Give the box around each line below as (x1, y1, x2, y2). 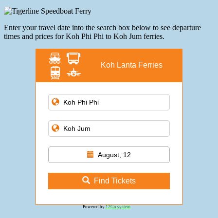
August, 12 (98, 151, 131, 159)
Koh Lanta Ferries (100, 61, 163, 70)
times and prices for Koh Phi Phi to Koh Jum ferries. (4, 32, 164, 41)
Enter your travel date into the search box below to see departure (4, 23, 201, 32)
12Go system (105, 204, 130, 210)
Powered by (82, 204, 106, 210)
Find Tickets (94, 177, 136, 185)
